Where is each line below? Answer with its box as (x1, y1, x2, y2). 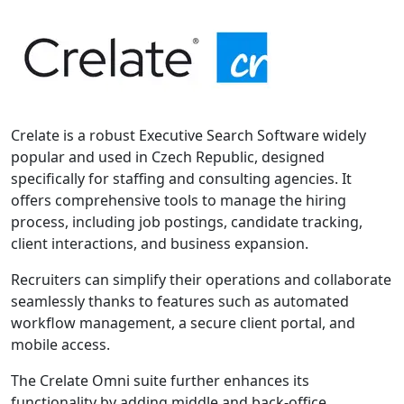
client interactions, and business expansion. (11, 233, 308, 253)
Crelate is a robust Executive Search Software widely (11, 124, 366, 145)
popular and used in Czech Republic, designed (11, 146, 325, 167)
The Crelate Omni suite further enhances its (11, 370, 309, 390)
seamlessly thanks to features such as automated (11, 290, 349, 311)
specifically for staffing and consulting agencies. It (11, 168, 352, 188)
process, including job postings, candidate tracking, (11, 211, 363, 232)
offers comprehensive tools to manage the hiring (11, 189, 346, 210)
